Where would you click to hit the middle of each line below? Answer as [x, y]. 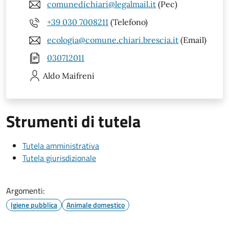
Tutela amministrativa [61, 145]
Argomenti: [25, 190]
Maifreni [78, 75]
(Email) [192, 40]
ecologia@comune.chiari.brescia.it [113, 40]
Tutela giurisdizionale [59, 158]
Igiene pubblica [34, 204]
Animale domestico [96, 204]
